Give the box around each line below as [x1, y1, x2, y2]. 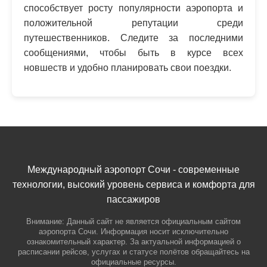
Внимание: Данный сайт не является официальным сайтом [26, 217, 241, 226]
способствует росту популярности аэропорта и [24, 3, 243, 13]
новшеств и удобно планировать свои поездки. [24, 63, 231, 73]
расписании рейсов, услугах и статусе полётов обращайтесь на [17, 247, 250, 256]
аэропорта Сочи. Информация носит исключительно [39, 227, 228, 236]
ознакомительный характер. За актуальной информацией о [26, 237, 241, 246]
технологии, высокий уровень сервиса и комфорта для [12, 179, 255, 190]
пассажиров [107, 194, 160, 204]
